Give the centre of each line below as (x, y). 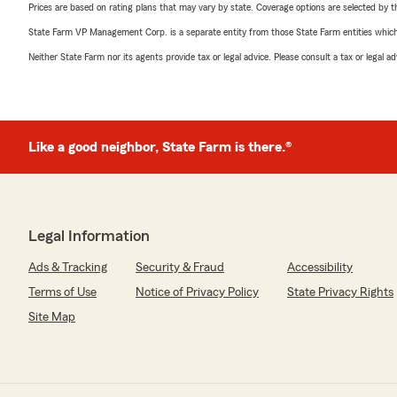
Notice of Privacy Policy (197, 292)
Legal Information (89, 236)
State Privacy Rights (340, 292)
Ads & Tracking (68, 268)
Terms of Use (62, 292)
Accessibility (320, 268)
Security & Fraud (180, 268)
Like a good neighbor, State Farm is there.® (160, 147)
